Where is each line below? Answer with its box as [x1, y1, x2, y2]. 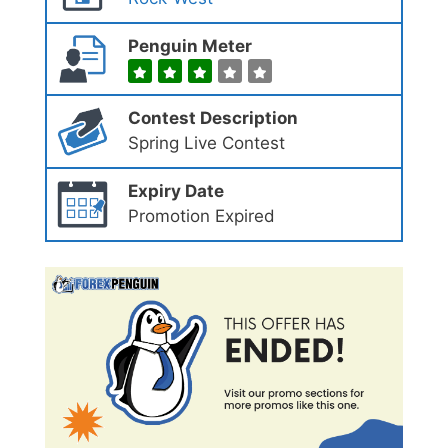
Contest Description [127, 108, 298, 129]
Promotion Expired [127, 206, 275, 227]
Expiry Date [127, 181, 224, 202]
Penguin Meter [127, 35, 252, 56]
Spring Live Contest [127, 133, 285, 154]
